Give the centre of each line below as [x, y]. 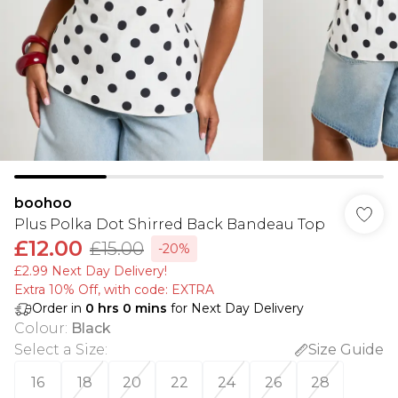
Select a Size [60, 350]
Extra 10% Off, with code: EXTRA [114, 290]
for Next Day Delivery [235, 308]
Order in [59, 308]
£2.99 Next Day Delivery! [91, 271]
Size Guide [346, 350]
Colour [40, 328]
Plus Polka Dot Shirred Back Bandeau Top [170, 224]
